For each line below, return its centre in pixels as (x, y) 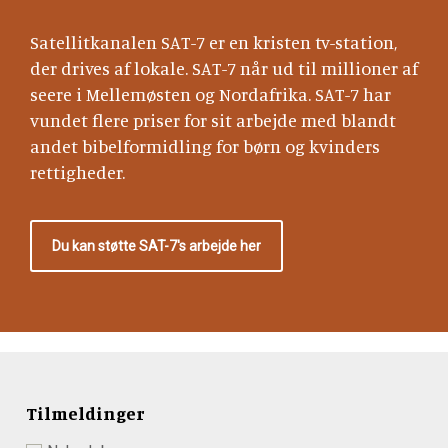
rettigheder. (79, 171)
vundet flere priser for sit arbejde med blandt (213, 119)
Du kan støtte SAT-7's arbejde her (156, 245)
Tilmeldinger (85, 412)
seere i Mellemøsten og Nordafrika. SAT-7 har (210, 93)
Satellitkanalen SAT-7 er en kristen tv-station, (213, 41)
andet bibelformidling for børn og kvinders (205, 145)
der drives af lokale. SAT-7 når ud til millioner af (224, 67)
